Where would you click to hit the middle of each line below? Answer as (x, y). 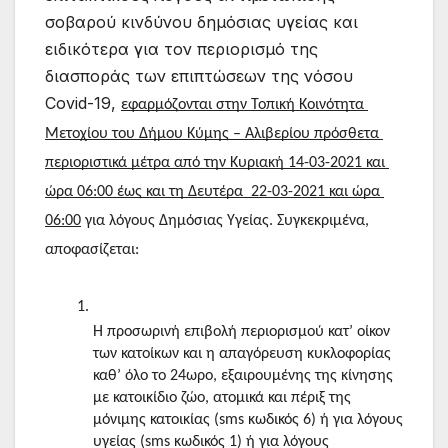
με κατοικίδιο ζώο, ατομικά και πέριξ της (222, 398)
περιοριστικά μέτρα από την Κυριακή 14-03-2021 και (215, 163)
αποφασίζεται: (92, 250)
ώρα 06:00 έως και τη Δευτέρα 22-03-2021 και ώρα (212, 192)
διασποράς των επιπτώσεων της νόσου (199, 76)
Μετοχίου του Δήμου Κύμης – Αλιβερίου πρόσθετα (212, 134)
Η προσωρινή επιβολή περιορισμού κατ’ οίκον (241, 332)
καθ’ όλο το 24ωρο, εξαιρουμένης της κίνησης (243, 376)
